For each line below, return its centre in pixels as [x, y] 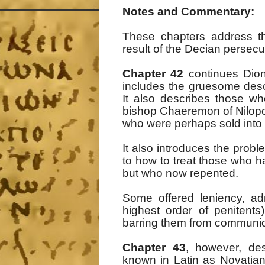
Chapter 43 [154, 248]
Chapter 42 [153, 74]
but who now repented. [180, 173]
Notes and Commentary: [188, 12]
